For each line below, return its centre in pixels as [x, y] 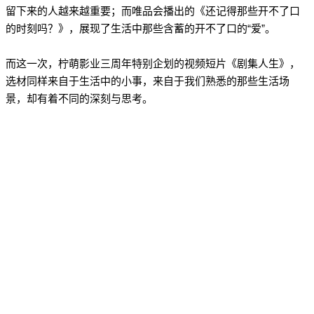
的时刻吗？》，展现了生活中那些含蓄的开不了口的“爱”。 [140, 28]
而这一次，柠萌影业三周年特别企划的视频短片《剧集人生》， [152, 63]
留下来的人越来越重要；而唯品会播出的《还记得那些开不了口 [152, 11]
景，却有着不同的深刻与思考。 [79, 98]
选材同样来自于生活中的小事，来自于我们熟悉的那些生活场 [147, 81]
